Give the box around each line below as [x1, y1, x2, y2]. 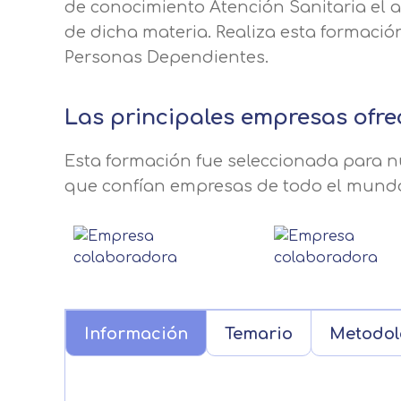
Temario [225, 325, 293, 343]
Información [84, 325, 188, 343]
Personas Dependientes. [64, 48, 269, 66]
